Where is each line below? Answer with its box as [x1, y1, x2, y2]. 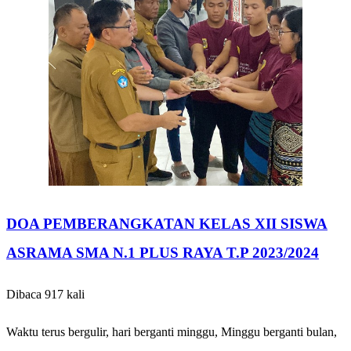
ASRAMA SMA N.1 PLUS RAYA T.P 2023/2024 [6, 244, 319, 261]
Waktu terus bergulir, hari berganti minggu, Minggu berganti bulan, [6, 324, 337, 338]
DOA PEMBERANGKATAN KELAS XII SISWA [6, 215, 327, 232]
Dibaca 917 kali [6, 287, 85, 301]
